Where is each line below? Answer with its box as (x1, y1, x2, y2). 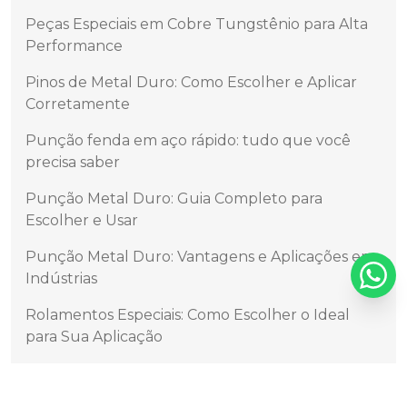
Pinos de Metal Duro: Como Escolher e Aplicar (25, 74, 357, 92)
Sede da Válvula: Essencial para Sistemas (25, 364, 315, 382)
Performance (25, 37, 123, 55)
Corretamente (25, 95, 130, 114)
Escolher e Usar (25, 212, 138, 230)
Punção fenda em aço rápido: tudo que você (25, 132, 351, 150)
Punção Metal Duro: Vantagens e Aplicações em (25, 248, 375, 266)
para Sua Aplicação (25, 328, 163, 346)
